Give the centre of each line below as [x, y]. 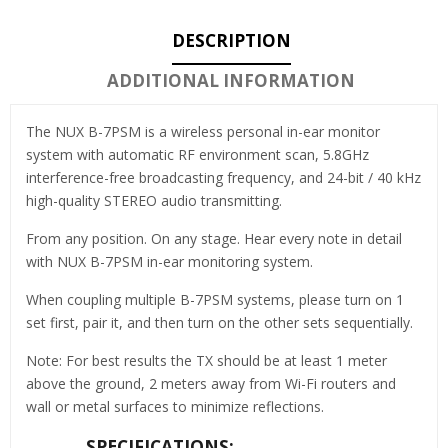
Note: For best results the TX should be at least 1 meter [206, 360]
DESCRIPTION [231, 40]
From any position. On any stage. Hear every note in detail [214, 238]
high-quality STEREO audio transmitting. [154, 200]
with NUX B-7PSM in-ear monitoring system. [169, 261]
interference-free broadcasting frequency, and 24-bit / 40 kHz [223, 177]
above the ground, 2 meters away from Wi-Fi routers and [211, 383]
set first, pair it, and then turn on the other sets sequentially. [219, 322]
